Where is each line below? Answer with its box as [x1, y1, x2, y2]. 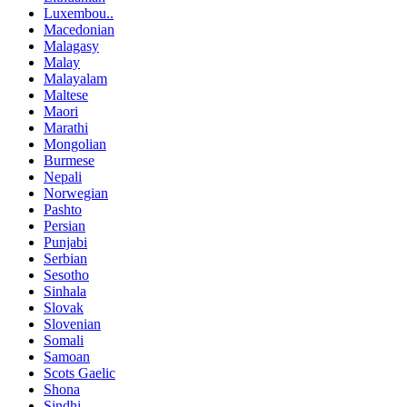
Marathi [44, 120, 88, 135]
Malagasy [44, 38, 99, 54]
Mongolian [44, 136, 106, 152]
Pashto [44, 202, 82, 217]
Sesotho [44, 267, 89, 283]
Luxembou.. [44, 5, 114, 21]
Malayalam [44, 71, 107, 86]
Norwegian [44, 185, 108, 201]
